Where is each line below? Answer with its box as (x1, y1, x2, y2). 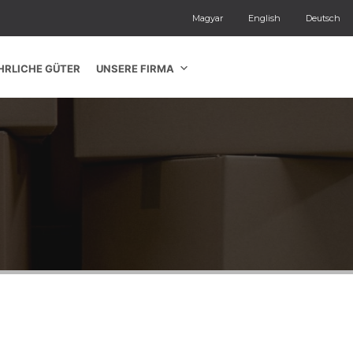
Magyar (191, 13, 223, 24)
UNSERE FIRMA (95, 62, 174, 76)
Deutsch (305, 13, 340, 24)
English (247, 13, 281, 24)
